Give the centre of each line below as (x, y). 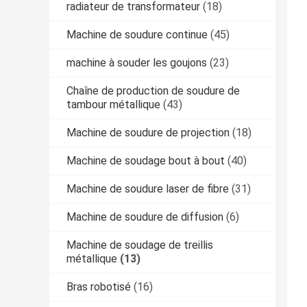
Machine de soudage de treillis (140, 245)
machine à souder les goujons (137, 63)
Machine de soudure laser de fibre (148, 189)
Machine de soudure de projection (148, 133)
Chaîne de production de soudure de (153, 91)
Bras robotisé (99, 287)
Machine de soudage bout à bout (146, 161)
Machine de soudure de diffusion (145, 217)
